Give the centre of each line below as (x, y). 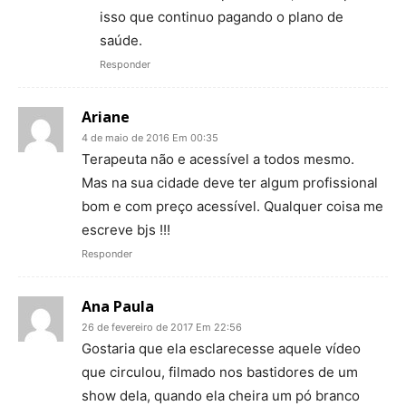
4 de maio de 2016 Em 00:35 (150, 138)
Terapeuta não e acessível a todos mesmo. (218, 159)
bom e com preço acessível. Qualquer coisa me (232, 207)
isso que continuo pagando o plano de (222, 17)
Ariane (106, 117)
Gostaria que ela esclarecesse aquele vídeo (221, 349)
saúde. (121, 41)
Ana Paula (118, 307)
